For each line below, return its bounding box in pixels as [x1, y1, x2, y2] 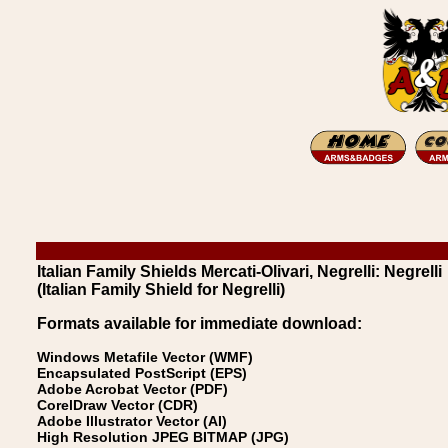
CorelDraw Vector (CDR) [37, 397, 198, 413]
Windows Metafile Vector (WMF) [37, 349, 253, 365]
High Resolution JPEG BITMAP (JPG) [37, 429, 289, 445]
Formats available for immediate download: [37, 315, 362, 332]
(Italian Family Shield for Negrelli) [37, 281, 285, 298]
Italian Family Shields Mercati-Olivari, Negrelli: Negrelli [37, 263, 442, 280]
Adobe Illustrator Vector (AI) [37, 413, 227, 429]
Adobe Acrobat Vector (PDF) [37, 381, 228, 397]
